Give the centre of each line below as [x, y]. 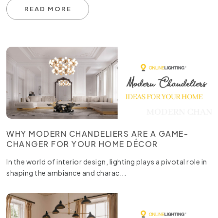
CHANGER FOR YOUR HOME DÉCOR [82, 144]
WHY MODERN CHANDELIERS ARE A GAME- [98, 133]
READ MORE [48, 9]
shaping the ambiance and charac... [66, 173]
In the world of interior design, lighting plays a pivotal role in [107, 161]
